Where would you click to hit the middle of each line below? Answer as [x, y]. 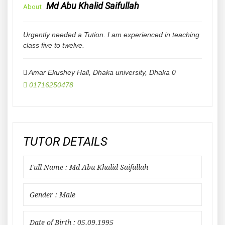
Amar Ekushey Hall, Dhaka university [87, 72]
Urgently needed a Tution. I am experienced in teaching [111, 35]
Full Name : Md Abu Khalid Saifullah [89, 167]
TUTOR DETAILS [65, 142]
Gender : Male [52, 195]
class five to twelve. [54, 45]
